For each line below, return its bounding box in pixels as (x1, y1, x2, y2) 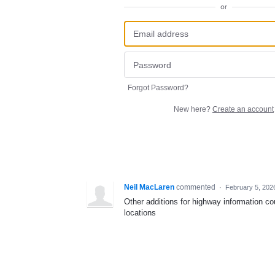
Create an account (212, 104, 274, 114)
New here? (174, 104, 212, 114)
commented (176, 182, 217, 192)
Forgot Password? (128, 83, 188, 92)
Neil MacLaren (124, 182, 174, 192)
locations (124, 207, 156, 217)
